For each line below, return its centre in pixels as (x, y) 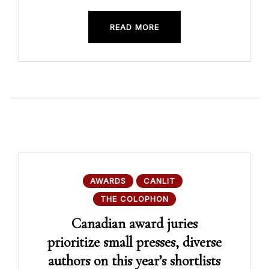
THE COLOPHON (134, 199)
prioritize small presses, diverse (134, 243)
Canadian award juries (134, 224)
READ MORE (134, 27)
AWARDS (108, 181)
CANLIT (160, 181)
